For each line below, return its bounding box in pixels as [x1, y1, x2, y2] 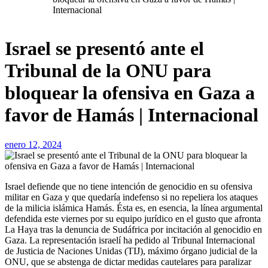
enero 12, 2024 [5, 139, 62, 150]
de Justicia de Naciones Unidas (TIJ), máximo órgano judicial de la [5, 245, 257, 256]
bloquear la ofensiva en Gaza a [5, 82, 255, 104]
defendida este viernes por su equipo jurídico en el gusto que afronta [5, 213, 261, 224]
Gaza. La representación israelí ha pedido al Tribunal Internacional [5, 234, 255, 245]
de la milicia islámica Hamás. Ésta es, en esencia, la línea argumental [5, 202, 263, 213]
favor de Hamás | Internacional [5, 104, 258, 126]
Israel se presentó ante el [5, 38, 204, 60]
